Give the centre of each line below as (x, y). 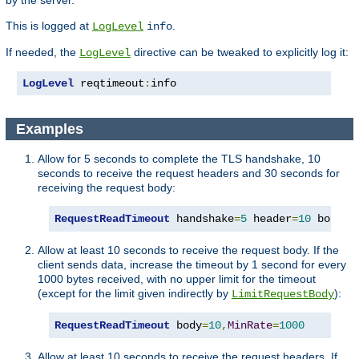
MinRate (250, 326)
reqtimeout (109, 84)
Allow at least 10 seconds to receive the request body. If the (188, 250)
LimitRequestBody (283, 294)
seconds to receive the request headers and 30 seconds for (189, 173)
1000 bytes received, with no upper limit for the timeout (177, 279)
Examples (51, 129)
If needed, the (42, 52)
